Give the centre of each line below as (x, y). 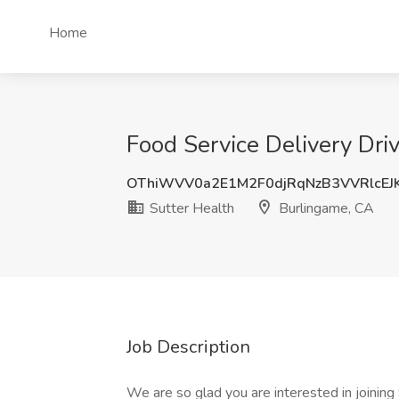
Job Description (188, 347)
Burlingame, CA (325, 208)
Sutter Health (190, 208)
